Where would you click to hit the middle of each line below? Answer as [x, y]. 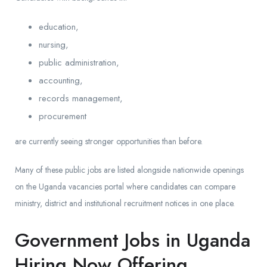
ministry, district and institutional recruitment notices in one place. [125, 204]
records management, [81, 99]
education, [59, 27]
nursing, [54, 45]
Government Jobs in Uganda [133, 240]
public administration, [79, 63]
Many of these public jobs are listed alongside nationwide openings [129, 170]
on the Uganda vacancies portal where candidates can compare [125, 187]
